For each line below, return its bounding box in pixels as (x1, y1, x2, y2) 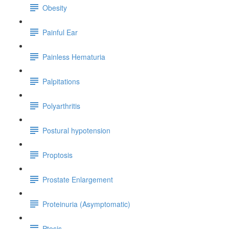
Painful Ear (42, 27, 78, 37)
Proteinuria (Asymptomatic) (42, 198, 130, 209)
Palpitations (42, 76, 80, 86)
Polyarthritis (42, 100, 80, 111)
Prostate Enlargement (42, 174, 113, 185)
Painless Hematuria (42, 51, 105, 62)
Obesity (42, 2, 67, 13)
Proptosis (42, 149, 73, 160)
